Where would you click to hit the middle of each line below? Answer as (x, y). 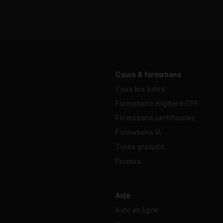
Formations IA (139, 133)
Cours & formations (148, 75)
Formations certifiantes (156, 118)
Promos (128, 162)
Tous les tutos (140, 89)
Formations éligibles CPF (157, 104)
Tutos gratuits (140, 147)
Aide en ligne (137, 210)
